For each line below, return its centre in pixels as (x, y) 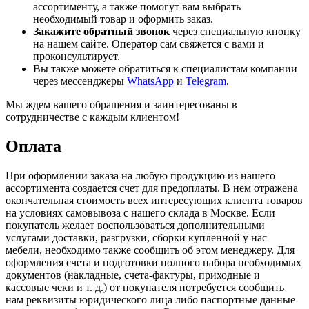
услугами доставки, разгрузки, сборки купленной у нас (136, 238)
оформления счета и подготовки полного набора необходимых (153, 263)
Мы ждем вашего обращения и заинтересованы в (121, 105)
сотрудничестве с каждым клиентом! (92, 117)
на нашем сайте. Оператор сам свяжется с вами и (149, 44)
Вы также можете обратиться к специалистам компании (165, 69)
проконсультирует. (77, 57)
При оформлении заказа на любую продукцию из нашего (140, 176)
